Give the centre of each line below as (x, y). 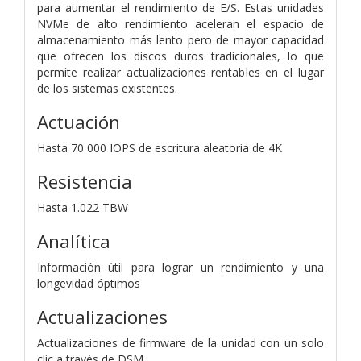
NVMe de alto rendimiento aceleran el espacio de (180, 23)
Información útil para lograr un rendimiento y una (180, 267)
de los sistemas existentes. (107, 88)
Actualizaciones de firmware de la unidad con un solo (180, 342)
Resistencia (85, 181)
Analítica (74, 241)
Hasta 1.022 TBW (83, 207)
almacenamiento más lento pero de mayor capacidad (180, 39)
